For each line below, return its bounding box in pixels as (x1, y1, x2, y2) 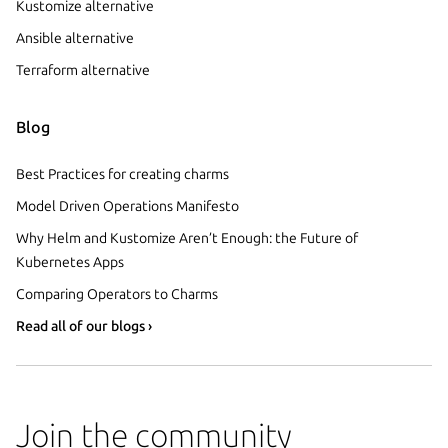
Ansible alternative (16, 30, 134, 47)
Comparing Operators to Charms (16, 286, 218, 303)
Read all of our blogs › (16, 318, 152, 335)
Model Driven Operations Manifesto (16, 198, 239, 215)
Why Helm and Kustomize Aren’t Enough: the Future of (16, 230, 358, 247)
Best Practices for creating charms (16, 166, 229, 183)
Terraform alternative (16, 62, 150, 79)
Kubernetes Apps (16, 254, 124, 271)
